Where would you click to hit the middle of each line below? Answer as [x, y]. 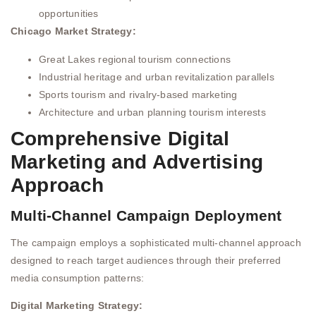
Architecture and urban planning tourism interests [152, 112]
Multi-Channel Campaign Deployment [146, 215]
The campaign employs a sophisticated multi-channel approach [156, 242]
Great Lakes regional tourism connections [135, 59]
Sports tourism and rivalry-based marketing [138, 94]
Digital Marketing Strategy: [77, 306]
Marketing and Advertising [137, 162]
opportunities [69, 14]
